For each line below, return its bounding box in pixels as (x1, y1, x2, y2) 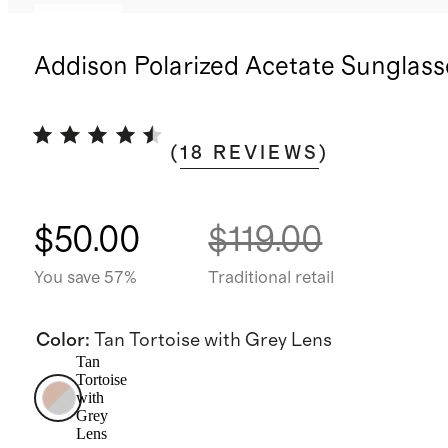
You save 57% (33, 268, 137, 287)
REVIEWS (212, 144, 320, 163)
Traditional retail (208, 268, 335, 287)
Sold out (46, 12, 111, 31)
